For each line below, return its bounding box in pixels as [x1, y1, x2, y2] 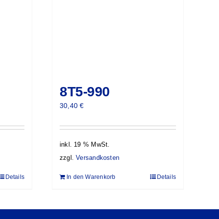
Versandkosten [76, 154, 119, 162]
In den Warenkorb [66, 174, 116, 181]
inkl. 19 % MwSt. [60, 141, 110, 148]
